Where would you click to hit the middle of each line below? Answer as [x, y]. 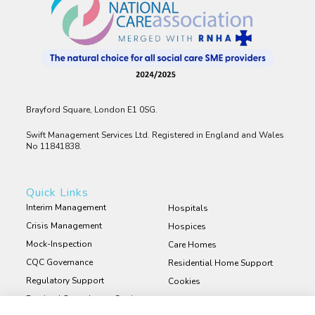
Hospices [187, 226]
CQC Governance [60, 262]
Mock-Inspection [59, 244]
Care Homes [192, 244]
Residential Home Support [220, 263]
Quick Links [58, 192]
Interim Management [66, 207]
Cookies [184, 281]
